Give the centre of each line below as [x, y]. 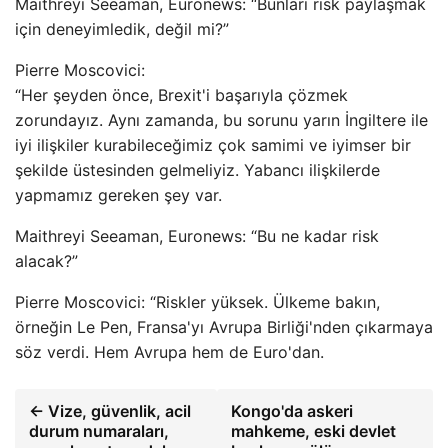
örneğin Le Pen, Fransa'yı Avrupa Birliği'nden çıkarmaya [224, 327]
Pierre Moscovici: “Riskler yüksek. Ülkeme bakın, [197, 302]
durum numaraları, [99, 431]
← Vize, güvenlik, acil [110, 411]
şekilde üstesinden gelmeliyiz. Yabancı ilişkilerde [197, 170]
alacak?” [46, 261]
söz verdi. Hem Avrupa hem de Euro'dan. [169, 352]
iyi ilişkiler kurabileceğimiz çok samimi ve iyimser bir [213, 145]
